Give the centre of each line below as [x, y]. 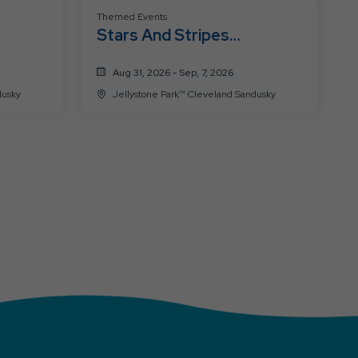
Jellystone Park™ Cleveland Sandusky [231, 94]
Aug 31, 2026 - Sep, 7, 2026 [173, 72]
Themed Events [131, 16]
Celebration [140, 57]
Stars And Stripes [163, 35]
